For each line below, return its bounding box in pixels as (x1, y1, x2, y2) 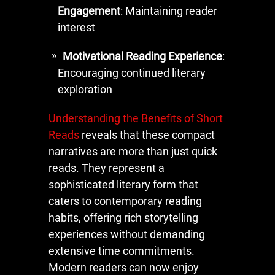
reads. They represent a (48, 161, 165, 174)
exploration (58, 82, 112, 96)
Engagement (58, 4, 120, 17)
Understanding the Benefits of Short (48, 111, 223, 125)
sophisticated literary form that (48, 177, 198, 191)
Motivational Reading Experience (63, 49, 222, 63)
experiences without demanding (48, 227, 205, 241)
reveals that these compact (79, 128, 215, 141)
